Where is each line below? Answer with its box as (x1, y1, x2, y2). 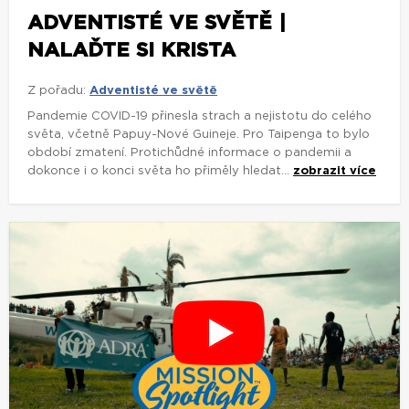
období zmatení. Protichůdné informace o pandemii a (27, 147, 351, 160)
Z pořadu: (27, 85, 86, 98)
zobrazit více (293, 165, 376, 178)
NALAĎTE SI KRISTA (27, 40, 236, 61)
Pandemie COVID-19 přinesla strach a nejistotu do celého (27, 110, 372, 123)
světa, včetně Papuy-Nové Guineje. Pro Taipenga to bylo (27, 129, 370, 142)
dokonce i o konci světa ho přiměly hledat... (27, 165, 293, 178)
